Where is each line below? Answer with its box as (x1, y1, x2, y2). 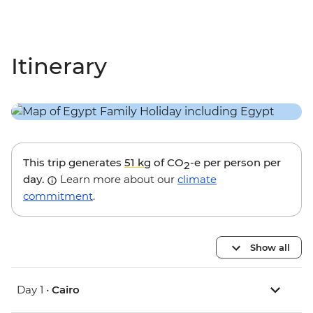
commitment (23, 189, 93, 203)
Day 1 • (17, 283, 52, 297)
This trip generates (23, 156, 124, 170)
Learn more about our (57, 173, 177, 187)
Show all (250, 241, 290, 253)
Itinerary (11, 52, 107, 80)
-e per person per (190, 156, 281, 170)
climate (177, 173, 217, 187)
